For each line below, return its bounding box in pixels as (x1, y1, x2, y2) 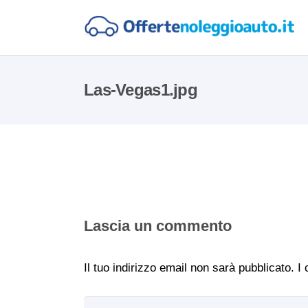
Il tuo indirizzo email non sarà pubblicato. (84, 261, 294, 274)
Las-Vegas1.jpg (84, 80, 197, 99)
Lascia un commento (84, 217, 232, 234)
